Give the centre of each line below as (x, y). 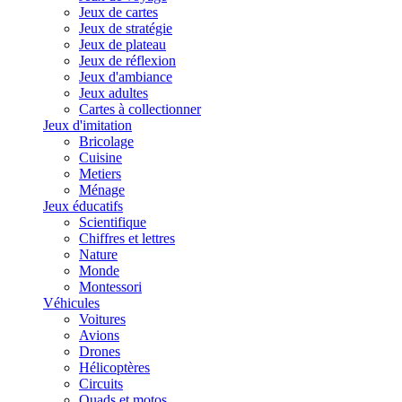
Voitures (102, 319)
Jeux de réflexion (127, 61)
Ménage (102, 190)
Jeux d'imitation (87, 125)
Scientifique (113, 222)
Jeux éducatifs (83, 206)
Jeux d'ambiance (126, 77)
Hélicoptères (114, 367)
